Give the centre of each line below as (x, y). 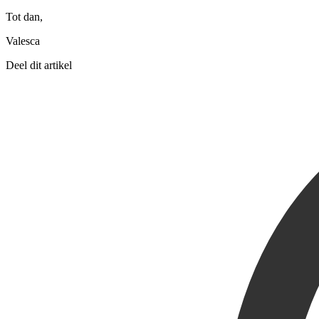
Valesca (23, 41)
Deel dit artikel (39, 66)
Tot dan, (24, 17)
